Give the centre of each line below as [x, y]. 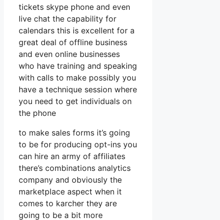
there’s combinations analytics [75, 168]
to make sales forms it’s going [74, 132]
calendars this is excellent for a [77, 30]
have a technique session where [78, 89]
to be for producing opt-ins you [78, 144]
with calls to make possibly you [77, 77]
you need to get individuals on [75, 101]
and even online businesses [69, 54]
